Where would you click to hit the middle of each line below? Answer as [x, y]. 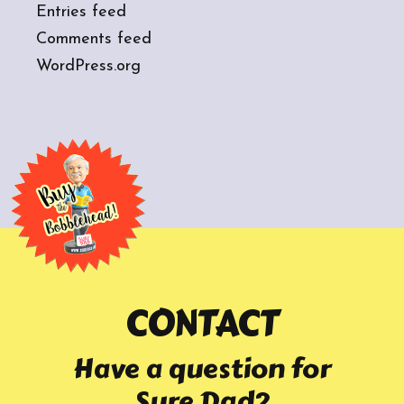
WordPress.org [88, 67]
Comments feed [94, 40]
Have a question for [202, 369]
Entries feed [81, 13]
